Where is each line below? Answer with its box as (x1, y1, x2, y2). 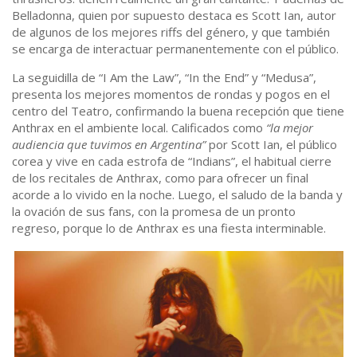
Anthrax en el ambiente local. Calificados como (12, 120, 266, 136)
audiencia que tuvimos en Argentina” (12, 136, 206, 153)
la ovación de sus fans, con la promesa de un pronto (12, 203, 296, 220)
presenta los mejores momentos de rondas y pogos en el (12, 86, 330, 103)
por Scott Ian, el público (206, 136, 337, 153)
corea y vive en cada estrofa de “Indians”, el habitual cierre (12, 153, 331, 170)
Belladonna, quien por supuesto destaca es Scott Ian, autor (12, 7, 336, 24)
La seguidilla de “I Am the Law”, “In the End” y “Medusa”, (12, 69, 316, 86)
